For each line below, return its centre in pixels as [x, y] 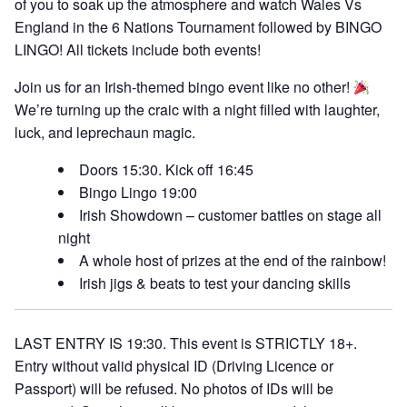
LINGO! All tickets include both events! [138, 50]
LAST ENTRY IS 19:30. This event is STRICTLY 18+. [186, 343]
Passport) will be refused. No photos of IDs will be [174, 389]
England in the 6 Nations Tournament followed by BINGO [198, 27]
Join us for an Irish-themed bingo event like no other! [184, 87]
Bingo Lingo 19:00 [138, 193]
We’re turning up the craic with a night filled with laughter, [197, 110]
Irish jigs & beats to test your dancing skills [215, 283]
